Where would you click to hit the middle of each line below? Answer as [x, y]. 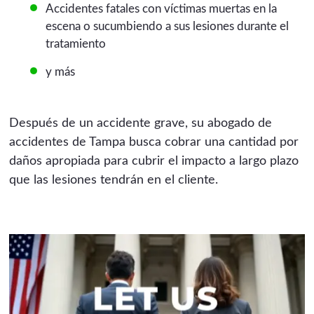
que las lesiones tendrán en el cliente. [114, 180]
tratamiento [75, 44]
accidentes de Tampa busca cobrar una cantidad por [154, 143]
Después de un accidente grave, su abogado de [141, 124]
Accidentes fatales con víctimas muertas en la [161, 9]
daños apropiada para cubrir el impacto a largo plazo [154, 162]
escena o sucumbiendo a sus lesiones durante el [167, 27]
